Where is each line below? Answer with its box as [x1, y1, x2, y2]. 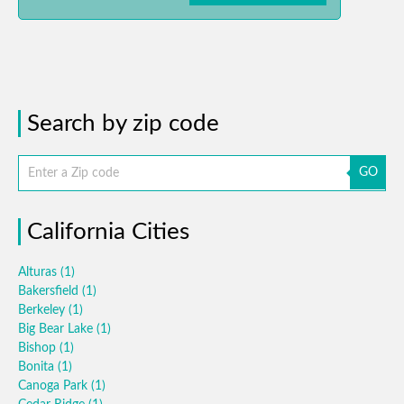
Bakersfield [18, 285, 82, 298]
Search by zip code [27, 112, 219, 135]
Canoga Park [18, 380, 91, 392]
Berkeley [18, 304, 69, 317]
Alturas [18, 266, 60, 279]
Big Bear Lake [18, 323, 96, 335]
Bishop [18, 342, 60, 354]
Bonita [18, 361, 58, 373]
